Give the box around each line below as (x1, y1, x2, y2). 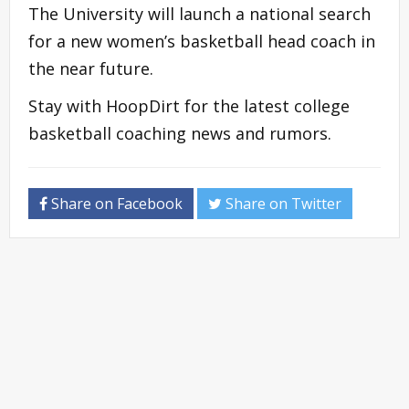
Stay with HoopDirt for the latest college (28, 95, 350, 118)
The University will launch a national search (28, 3, 371, 26)
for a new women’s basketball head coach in (28, 30, 375, 53)
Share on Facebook (47, 194, 183, 215)
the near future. (28, 58, 153, 80)
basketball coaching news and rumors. (28, 122, 331, 145)
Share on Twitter (222, 194, 341, 215)
